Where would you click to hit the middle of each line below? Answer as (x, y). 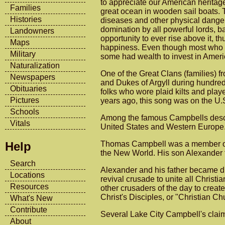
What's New (31, 198)
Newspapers (33, 77)
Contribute (29, 209)
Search (23, 163)
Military (23, 54)
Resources (29, 186)
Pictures (25, 100)
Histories (26, 19)
